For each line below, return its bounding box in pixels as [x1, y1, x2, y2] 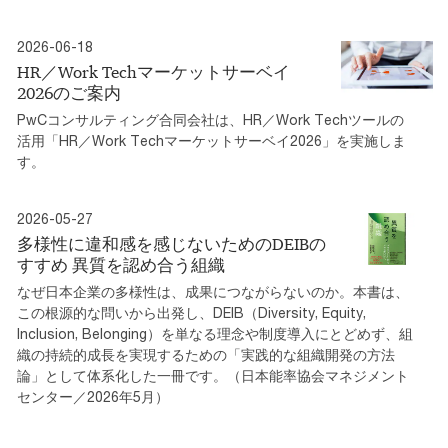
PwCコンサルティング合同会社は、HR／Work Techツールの [17, 110, 404, 128]
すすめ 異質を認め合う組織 [17, 254, 225, 275]
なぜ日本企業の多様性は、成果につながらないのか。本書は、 [17, 282, 409, 300]
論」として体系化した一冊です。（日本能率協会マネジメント [17, 366, 409, 384]
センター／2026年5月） [17, 387, 169, 405]
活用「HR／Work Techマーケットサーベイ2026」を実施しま [17, 131, 406, 149]
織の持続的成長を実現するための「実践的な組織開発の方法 [17, 345, 395, 363]
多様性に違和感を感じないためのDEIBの [17, 233, 326, 254]
